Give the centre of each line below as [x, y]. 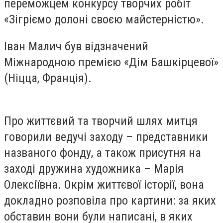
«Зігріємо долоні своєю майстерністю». [104, 20]
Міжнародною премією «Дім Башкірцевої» [111, 62]
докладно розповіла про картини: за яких [110, 200]
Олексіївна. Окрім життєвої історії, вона [104, 184]
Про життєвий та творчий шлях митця [101, 121]
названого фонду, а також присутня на [103, 153]
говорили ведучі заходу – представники [106, 137]
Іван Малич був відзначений [76, 46]
